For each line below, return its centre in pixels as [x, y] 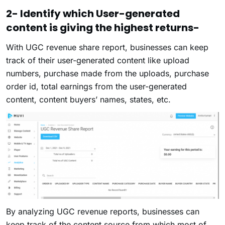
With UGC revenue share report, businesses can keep [107, 47]
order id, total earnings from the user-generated [96, 87]
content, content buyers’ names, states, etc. [90, 100]
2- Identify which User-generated [93, 14]
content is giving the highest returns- [103, 28]
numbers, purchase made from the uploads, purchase [107, 74]
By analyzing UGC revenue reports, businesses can [103, 212]
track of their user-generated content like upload [98, 61]
